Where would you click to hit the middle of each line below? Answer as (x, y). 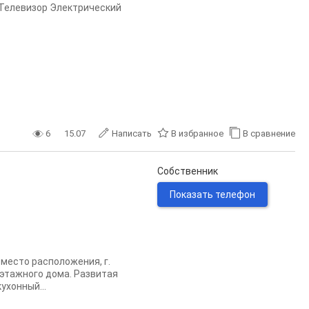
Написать (132, 133)
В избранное (197, 133)
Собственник (188, 171)
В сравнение (269, 133)
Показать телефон (212, 195)
